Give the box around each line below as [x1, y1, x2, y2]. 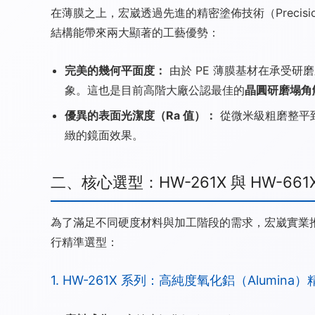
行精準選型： [51, 234, 118, 249]
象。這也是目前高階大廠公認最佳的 [65, 82, 245, 97]
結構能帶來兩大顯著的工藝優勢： [51, 25, 219, 39]
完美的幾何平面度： [65, 63, 166, 77]
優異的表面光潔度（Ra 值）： [65, 108, 217, 122]
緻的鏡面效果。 [65, 127, 143, 142]
